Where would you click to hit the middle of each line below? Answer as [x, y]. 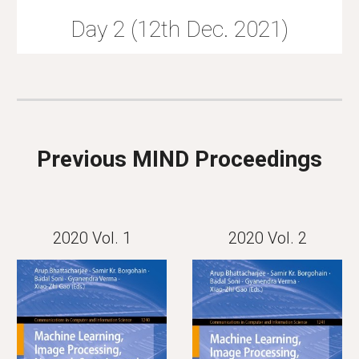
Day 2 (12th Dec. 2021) [179, 30]
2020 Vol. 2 [267, 238]
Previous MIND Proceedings [179, 159]
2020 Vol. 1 [92, 238]
